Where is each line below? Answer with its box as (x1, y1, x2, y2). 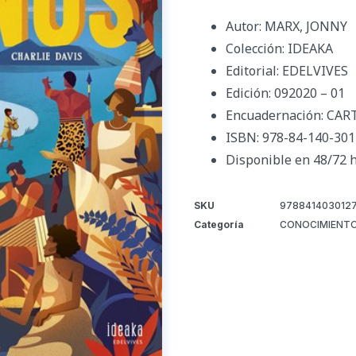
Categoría (194, 218, 244, 230)
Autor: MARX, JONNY (226, 17, 347, 35)
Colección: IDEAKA (226, 39, 333, 57)
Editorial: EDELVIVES (226, 61, 348, 79)
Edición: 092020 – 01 (226, 83, 345, 102)
